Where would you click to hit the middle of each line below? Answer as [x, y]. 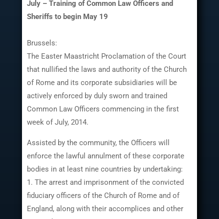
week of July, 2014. [57, 122]
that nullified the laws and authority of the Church [107, 69]
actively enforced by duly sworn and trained [97, 96]
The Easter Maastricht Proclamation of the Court [106, 56]
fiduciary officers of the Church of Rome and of [103, 195]
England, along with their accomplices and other [105, 208]
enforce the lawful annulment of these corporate [105, 156]
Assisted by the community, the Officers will [98, 142]
